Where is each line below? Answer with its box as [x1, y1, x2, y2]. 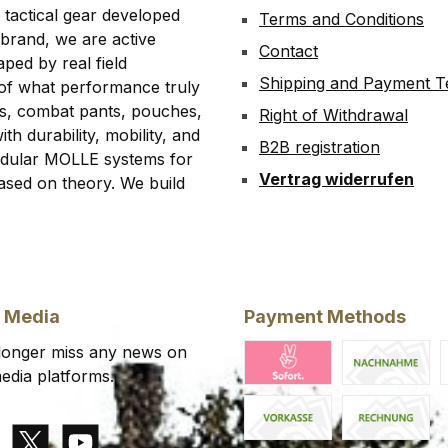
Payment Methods [244, 306, 406, 327]
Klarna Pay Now [243, 386, 368, 406]
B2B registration [259, 137, 380, 157]
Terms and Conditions [259, 9, 424, 29]
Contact [259, 41, 318, 61]
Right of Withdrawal [259, 105, 408, 125]
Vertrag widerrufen [259, 169, 414, 189]
